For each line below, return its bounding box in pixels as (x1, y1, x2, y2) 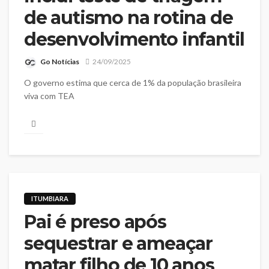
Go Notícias (40, 56, 79, 66)
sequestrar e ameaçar (24, 232, 213, 255)
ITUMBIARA (31, 194, 68, 202)
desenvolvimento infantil (24, 28, 245, 51)
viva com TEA (24, 90, 74, 101)
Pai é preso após (24, 210, 166, 233)
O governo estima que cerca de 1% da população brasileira (24, 77, 241, 88)
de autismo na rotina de (24, 7, 233, 29)
